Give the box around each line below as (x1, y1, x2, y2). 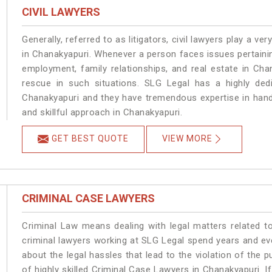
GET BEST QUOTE (52, 134, 129, 144)
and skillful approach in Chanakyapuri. (22, 107, 183, 118)
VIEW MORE (162, 134, 213, 144)
